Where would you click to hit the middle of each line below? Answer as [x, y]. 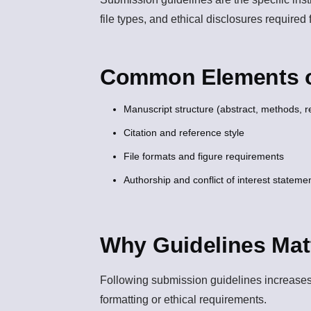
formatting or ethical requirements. [183, 300]
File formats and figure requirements [203, 157]
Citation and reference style [184, 133]
